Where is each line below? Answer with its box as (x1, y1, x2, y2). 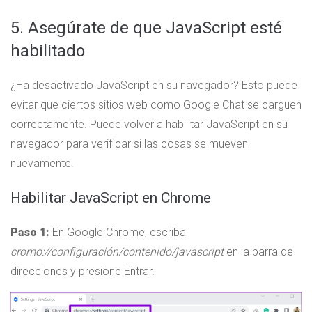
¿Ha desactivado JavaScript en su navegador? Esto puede (10, 79, 297, 93)
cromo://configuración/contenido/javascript (10, 245, 224, 259)
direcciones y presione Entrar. (10, 265, 155, 279)
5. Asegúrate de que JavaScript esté (10, 17, 282, 38)
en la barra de (224, 245, 293, 259)
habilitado (10, 40, 85, 61)
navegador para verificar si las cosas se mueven (10, 137, 248, 151)
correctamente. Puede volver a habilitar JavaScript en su (10, 118, 288, 132)
